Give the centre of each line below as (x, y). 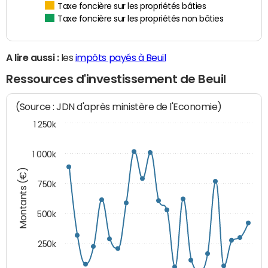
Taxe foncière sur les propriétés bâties (132, 7)
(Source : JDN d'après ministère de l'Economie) (119, 106)
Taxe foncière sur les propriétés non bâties (141, 19)
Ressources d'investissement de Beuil (116, 79)
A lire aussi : (33, 58)
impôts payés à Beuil (121, 58)
